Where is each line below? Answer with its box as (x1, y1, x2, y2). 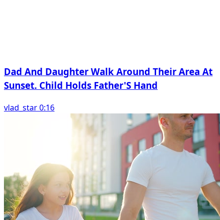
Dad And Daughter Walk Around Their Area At (4, 65, 213, 78)
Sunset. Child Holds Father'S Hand (4, 79, 158, 91)
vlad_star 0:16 (4, 102, 55, 113)
